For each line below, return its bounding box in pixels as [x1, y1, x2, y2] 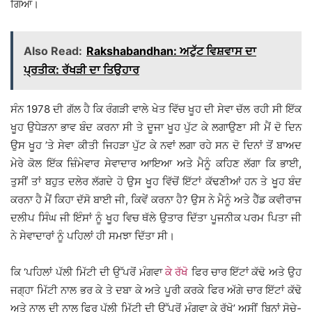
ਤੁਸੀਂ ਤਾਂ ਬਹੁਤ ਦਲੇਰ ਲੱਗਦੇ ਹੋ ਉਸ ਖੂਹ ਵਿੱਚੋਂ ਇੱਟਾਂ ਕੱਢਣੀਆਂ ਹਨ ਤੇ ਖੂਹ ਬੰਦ [10, 175, 302, 189]
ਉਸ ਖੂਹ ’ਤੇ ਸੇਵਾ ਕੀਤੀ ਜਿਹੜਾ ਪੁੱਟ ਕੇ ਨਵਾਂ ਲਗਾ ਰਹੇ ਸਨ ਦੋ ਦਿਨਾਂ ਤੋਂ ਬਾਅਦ [10, 139, 302, 153]
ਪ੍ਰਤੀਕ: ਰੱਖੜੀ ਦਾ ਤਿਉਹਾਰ [24, 63, 139, 77]
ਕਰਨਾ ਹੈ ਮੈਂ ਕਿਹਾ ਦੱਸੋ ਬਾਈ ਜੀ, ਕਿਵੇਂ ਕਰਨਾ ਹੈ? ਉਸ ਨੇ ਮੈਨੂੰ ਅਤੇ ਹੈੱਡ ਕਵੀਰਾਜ [10, 193, 302, 207]
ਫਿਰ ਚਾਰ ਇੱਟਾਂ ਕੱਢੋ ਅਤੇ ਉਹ [188, 265, 302, 279]
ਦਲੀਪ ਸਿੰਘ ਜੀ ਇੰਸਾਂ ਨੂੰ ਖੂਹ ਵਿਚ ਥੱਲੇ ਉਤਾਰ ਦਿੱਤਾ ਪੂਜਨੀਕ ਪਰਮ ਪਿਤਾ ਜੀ [10, 211, 302, 225]
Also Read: [24, 44, 82, 58]
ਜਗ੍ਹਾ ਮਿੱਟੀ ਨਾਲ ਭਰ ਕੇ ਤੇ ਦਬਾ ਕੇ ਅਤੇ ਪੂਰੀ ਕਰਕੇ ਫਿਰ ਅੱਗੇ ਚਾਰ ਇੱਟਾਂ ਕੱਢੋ [10, 283, 302, 297]
